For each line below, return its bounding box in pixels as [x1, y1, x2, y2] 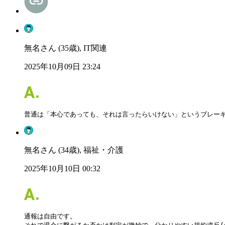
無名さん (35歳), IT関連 [24, 44, 107, 53]
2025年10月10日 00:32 [24, 164, 100, 173]
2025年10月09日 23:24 [24, 62, 100, 71]
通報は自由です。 [24, 212, 76, 220]
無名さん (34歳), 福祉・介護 [24, 146, 124, 155]
